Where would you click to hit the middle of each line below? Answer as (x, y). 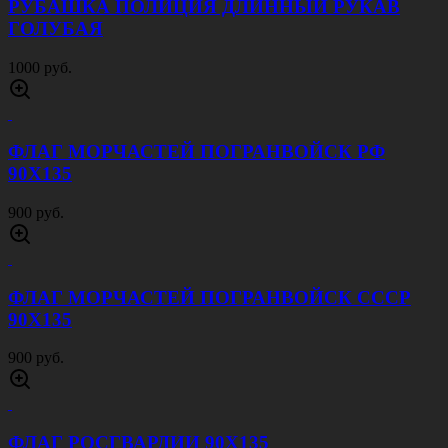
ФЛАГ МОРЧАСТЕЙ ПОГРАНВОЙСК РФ (196, 152)
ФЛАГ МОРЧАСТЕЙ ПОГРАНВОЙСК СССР (209, 297)
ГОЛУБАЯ (55, 28)
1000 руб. (40, 67)
